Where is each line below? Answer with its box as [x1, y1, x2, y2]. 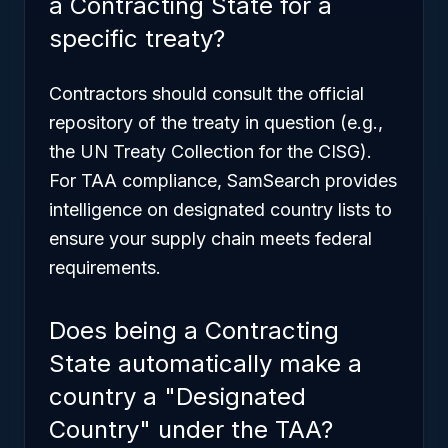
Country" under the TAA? [49, 415, 333, 444]
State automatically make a [49, 349, 362, 378]
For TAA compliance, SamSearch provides [49, 170, 397, 191]
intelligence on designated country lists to [49, 199, 392, 220]
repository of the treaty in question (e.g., [49, 112, 383, 133]
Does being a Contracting [49, 316, 339, 345]
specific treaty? [49, 24, 225, 53]
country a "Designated [49, 382, 306, 411]
